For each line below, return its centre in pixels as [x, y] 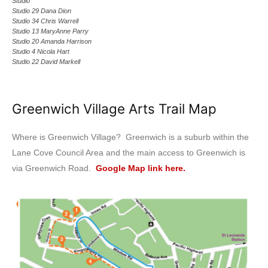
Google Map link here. [141, 168]
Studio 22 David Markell [46, 61]
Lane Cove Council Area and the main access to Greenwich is [129, 152]
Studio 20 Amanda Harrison [52, 41]
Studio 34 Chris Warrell [45, 21]
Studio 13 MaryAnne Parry [50, 31]
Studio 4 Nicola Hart [41, 51]
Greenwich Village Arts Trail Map [114, 108]
